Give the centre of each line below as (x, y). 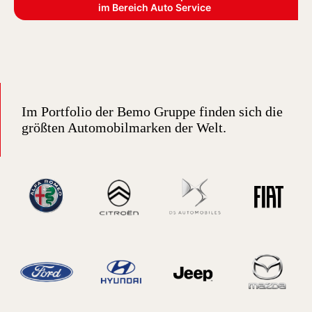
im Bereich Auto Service (154, 7)
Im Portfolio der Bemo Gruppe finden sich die (152, 111)
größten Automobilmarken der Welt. (124, 127)
